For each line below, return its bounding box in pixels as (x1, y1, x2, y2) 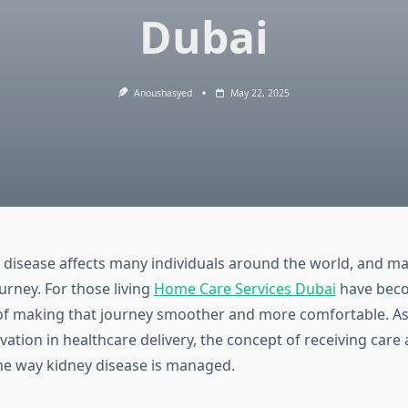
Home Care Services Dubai (153, 279, 336, 300)
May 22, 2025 (229, 87, 290, 99)
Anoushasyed (133, 87, 192, 99)
